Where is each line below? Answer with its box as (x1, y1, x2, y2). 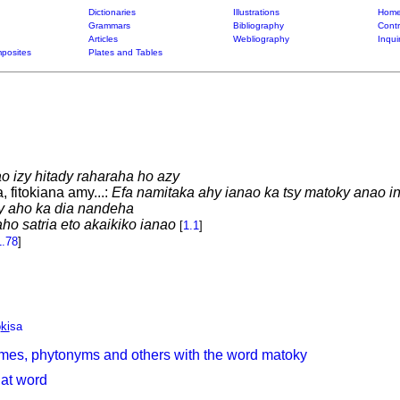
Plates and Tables (87, 47, 162, 57)
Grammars (87, 21, 130, 30)
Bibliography (232, 21, 284, 30)
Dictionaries (87, 7, 136, 17)
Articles (87, 34, 118, 44)
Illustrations (232, 7, 279, 17)
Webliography (232, 34, 289, 44)
